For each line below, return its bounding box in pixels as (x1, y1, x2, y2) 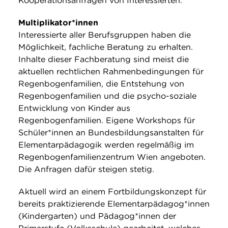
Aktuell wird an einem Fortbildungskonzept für (18, 187, 206, 197)
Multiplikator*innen (18, 18, 98, 28)
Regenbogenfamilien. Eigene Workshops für (18, 116, 195, 126)
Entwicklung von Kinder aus (18, 103, 130, 113)
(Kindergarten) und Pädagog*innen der (18, 211, 176, 221)
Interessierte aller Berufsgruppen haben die (18, 30, 191, 40)
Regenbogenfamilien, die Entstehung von (18, 79, 184, 89)
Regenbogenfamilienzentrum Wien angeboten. (18, 152, 206, 162)
